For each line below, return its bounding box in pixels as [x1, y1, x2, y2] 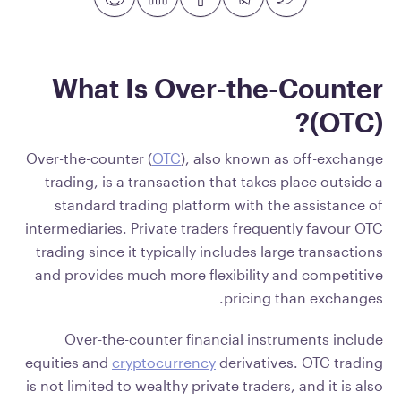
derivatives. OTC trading [216, 354, 383, 371]
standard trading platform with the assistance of [55, 196, 383, 213]
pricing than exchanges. [224, 289, 383, 306]
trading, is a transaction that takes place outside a [45, 173, 383, 190]
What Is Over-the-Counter [52, 73, 383, 104]
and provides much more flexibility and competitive [35, 266, 383, 283]
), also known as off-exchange [181, 149, 383, 166]
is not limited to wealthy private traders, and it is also [26, 377, 383, 394]
